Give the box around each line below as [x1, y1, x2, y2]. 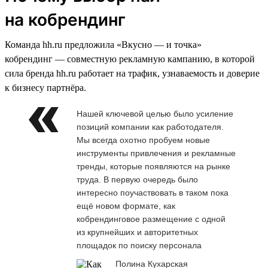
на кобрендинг [5, 9, 126, 30]
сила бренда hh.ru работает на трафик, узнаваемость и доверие [5, 68, 260, 78]
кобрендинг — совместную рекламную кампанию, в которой [5, 53, 255, 64]
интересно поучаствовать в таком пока [77, 187, 229, 197]
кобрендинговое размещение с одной [77, 214, 226, 224]
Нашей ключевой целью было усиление [77, 108, 233, 118]
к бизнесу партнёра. [5, 82, 86, 93]
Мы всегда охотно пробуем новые [77, 135, 210, 145]
